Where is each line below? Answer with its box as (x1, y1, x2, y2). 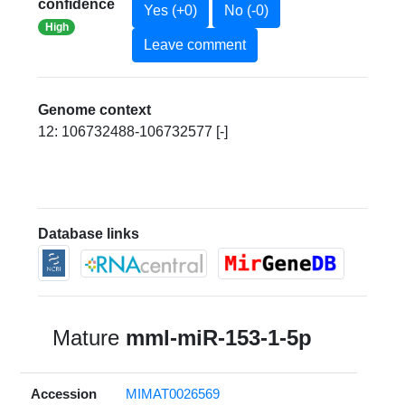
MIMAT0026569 (126, 386, 221, 402)
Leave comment (143, 37, 246, 53)
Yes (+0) (143, 3, 197, 19)
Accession (31, 386, 98, 402)
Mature (52, 325, 127, 351)
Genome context (38, 102, 152, 118)
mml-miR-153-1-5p (126, 325, 313, 351)
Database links (38, 226, 140, 242)
